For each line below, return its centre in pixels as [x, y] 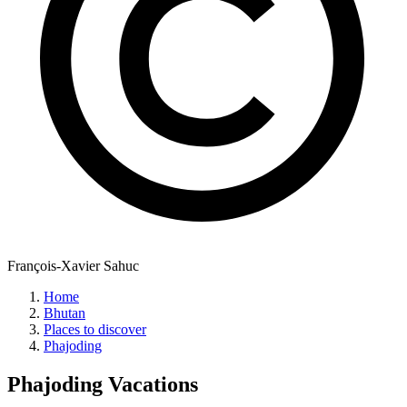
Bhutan [65, 313]
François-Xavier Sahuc [73, 266]
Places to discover [95, 330]
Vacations [150, 385]
